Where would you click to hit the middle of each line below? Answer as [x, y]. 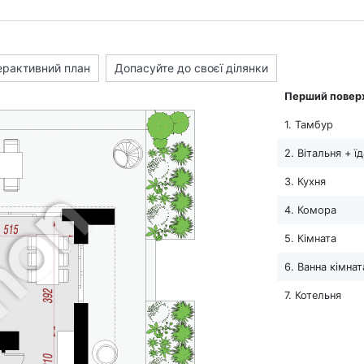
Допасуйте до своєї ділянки [191, 67]
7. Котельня [312, 295]
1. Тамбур [308, 124]
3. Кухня [305, 181]
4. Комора [310, 210]
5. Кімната [310, 238]
